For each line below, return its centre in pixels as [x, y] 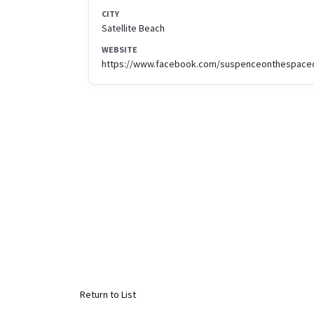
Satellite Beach [133, 28]
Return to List [108, 295]
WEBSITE [120, 50]
